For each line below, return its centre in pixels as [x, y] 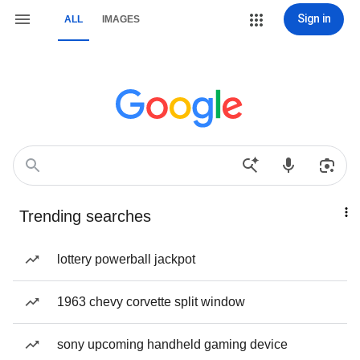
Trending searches [85, 216]
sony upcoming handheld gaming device [172, 344]
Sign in [314, 18]
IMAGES [121, 19]
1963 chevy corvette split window [151, 302]
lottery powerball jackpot [126, 259]
